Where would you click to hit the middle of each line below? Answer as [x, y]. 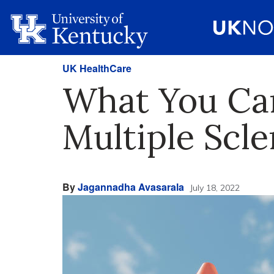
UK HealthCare [97, 68]
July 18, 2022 [215, 188]
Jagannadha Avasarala [131, 187]
